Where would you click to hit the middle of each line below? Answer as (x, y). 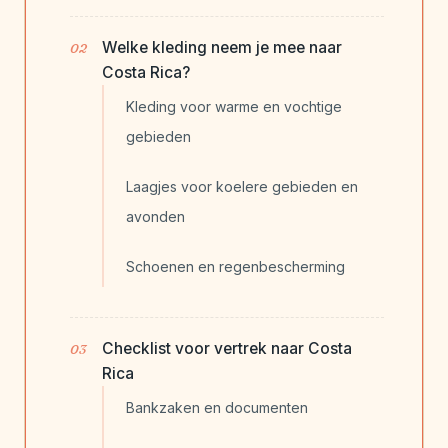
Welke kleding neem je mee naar (222, 48)
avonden (155, 217)
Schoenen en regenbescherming (235, 267)
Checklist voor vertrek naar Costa (227, 349)
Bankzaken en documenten (217, 408)
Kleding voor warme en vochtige (234, 107)
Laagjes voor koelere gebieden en (242, 187)
